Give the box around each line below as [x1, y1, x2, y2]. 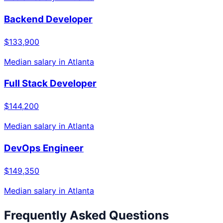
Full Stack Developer [4, 78, 97, 90]
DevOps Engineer [4, 142, 84, 154]
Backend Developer [4, 13, 93, 25]
